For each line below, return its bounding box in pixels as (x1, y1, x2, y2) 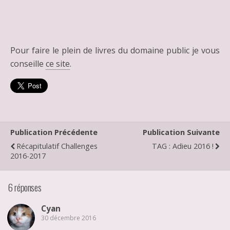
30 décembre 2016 (41, 214, 96, 223)
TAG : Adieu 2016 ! (152, 141, 214, 151)
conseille (10, 57, 46, 69)
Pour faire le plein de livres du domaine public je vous (10, 44, 220, 56)
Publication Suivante (143, 127, 220, 137)
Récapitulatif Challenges (16, 141, 98, 151)
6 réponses (8, 180, 42, 194)
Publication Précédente (10, 127, 98, 137)
